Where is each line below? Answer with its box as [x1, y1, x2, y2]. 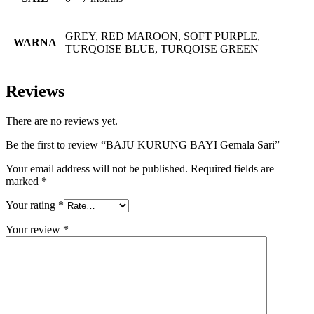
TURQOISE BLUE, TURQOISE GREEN [65, 42, 259, 55]
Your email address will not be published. [6, 163, 188, 175]
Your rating [6, 199, 58, 212]
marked [6, 175, 41, 188]
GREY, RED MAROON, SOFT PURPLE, [65, 29, 260, 42]
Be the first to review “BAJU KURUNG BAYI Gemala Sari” [6, 139, 280, 151]
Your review [6, 224, 63, 236]
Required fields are [191, 163, 274, 175]
